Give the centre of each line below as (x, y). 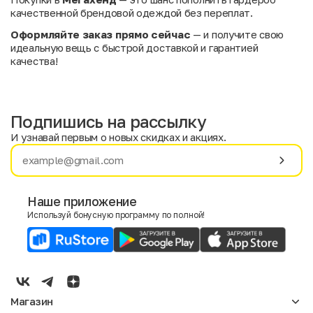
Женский (104, 291)
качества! (34, 61)
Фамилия (192, 164)
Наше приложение (82, 201)
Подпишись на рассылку (108, 121)
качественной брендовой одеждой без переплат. (132, 13)
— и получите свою (237, 34)
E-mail (42, 219)
